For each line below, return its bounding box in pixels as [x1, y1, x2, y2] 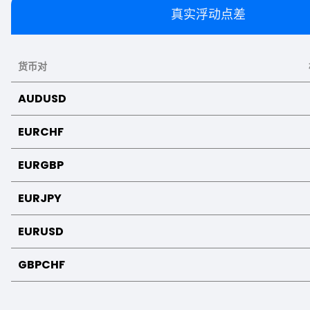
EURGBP [18, 157, 64, 174]
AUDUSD [18, 91, 66, 107]
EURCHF [18, 124, 64, 140]
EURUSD [18, 224, 64, 240]
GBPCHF [18, 257, 65, 273]
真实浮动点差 [171, 6, 246, 24]
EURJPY [18, 190, 62, 207]
